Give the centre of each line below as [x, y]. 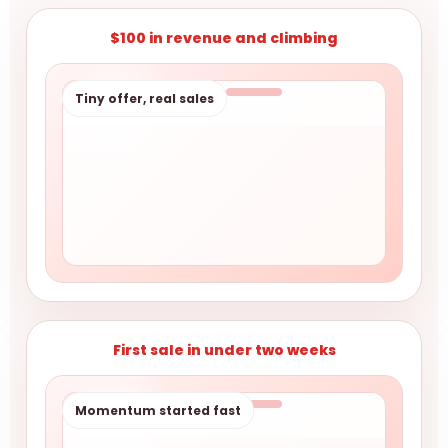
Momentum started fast [158, 410]
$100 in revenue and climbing [224, 38]
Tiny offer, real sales [144, 98]
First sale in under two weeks [224, 350]
